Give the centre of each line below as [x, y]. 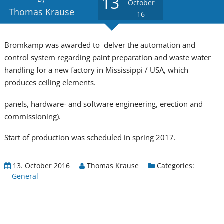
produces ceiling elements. [50, 83]
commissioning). [32, 116]
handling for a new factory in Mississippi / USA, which [96, 70]
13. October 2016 [40, 165]
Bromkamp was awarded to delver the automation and [100, 45]
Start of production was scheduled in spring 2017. [90, 138]
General [25, 176]
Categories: [174, 165]
